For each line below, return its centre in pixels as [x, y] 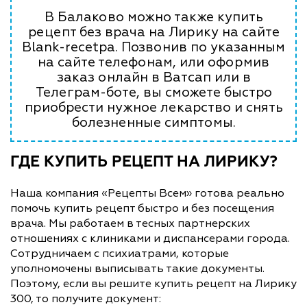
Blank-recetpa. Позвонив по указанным [153, 47]
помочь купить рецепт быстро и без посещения [142, 208]
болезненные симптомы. [153, 122]
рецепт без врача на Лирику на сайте [153, 32]
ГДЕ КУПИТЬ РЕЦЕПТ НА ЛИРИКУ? [144, 162]
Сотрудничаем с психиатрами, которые [120, 253]
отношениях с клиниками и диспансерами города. [150, 238]
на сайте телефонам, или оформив [153, 62]
